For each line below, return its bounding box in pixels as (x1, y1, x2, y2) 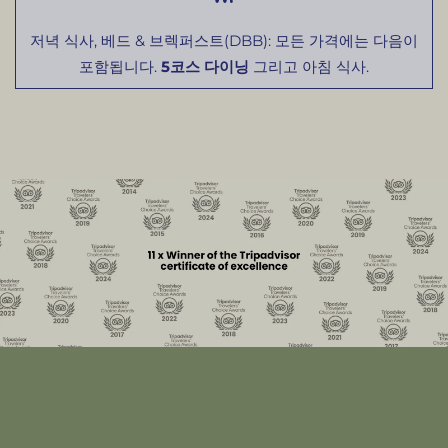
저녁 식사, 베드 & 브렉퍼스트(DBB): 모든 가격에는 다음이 (30, 31, 418, 51)
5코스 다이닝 (161, 57, 249, 77)
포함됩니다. (79, 57, 161, 77)
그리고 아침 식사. (249, 57, 369, 77)
